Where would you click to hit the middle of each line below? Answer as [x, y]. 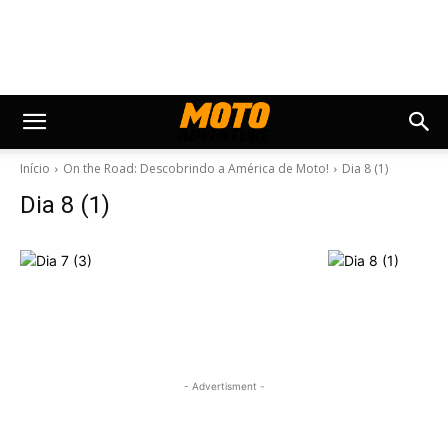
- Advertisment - [224, 386]
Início [35, 168]
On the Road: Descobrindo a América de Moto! [196, 168]
